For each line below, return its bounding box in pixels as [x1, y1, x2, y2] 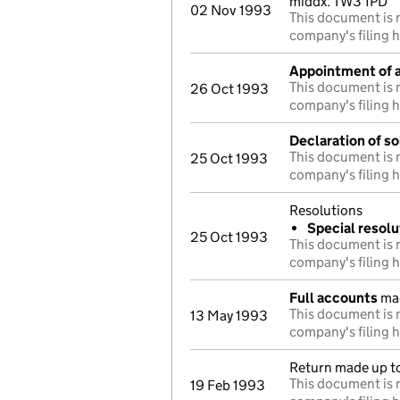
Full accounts [289, 289, 378, 306]
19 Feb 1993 [190, 377, 265, 394]
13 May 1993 [190, 307, 268, 324]
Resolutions [289, 202, 362, 219]
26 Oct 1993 [190, 80, 269, 97]
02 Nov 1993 [190, 2, 271, 19]
